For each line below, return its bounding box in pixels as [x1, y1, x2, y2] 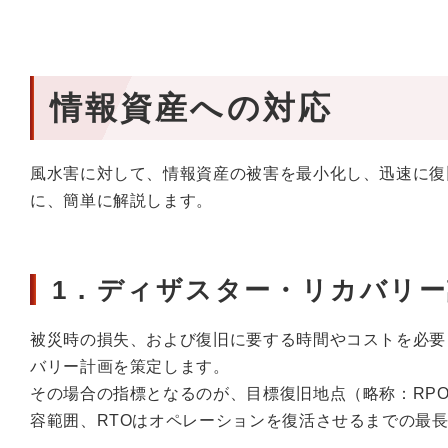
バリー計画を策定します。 [30, 358, 230, 375]
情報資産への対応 [50, 90, 333, 126]
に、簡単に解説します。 [30, 192, 214, 209]
